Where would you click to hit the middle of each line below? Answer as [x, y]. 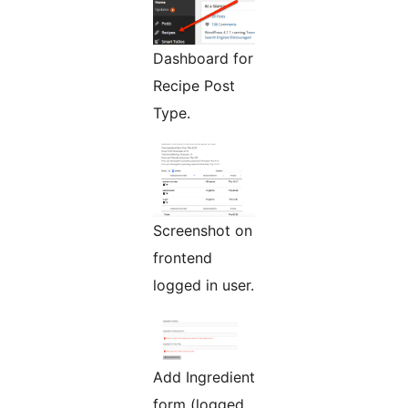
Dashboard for [203, 59]
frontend [183, 258]
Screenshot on [203, 231]
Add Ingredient [204, 377]
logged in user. [204, 286]
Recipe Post [194, 86]
